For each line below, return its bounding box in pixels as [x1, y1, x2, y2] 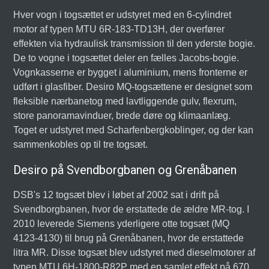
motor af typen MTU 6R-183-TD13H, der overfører [13, 24, 225, 34]
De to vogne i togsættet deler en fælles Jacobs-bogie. [13, 53, 240, 63]
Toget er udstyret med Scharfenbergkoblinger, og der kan [13, 125, 254, 135]
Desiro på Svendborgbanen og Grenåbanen [13, 163, 237, 177]
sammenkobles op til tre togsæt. [13, 139, 148, 150]
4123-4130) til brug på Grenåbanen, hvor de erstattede [13, 233, 244, 243]
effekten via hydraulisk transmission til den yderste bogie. [13, 38, 256, 49]
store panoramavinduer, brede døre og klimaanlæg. [13, 110, 231, 121]
